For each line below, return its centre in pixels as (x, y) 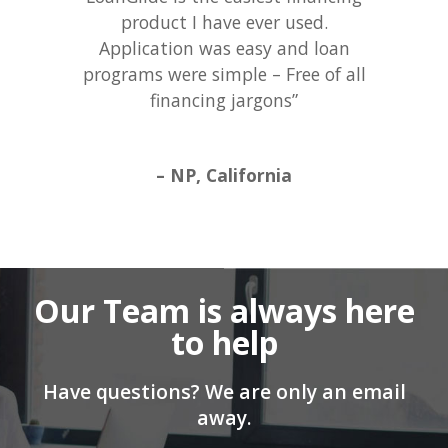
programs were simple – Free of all (224, 73)
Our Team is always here (224, 311)
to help (224, 343)
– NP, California (224, 175)
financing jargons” (224, 99)
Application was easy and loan (224, 47)
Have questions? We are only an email (224, 392)
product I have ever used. (224, 21)
